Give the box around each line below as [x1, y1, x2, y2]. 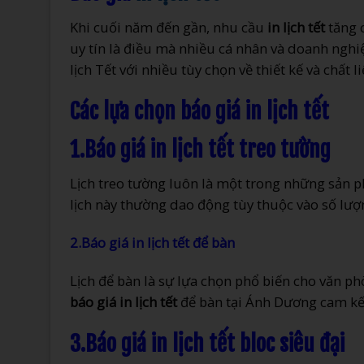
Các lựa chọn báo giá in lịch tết [70, 97, 329, 125]
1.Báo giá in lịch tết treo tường [70, 135, 331, 163]
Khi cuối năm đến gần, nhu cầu [70, 17, 267, 37]
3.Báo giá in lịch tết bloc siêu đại [70, 329, 344, 357]
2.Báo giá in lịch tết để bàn [70, 233, 235, 253]
